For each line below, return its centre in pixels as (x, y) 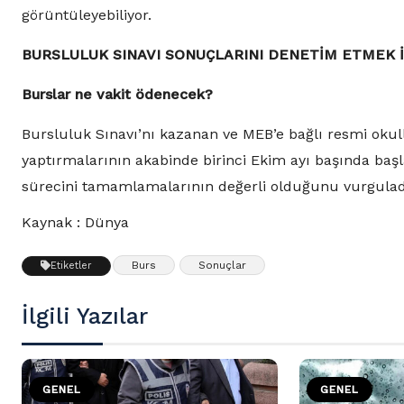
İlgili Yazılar (85, 317)
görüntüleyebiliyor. (87, 15)
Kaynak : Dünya (75, 223)
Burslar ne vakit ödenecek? (117, 95)
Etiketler (71, 266)
